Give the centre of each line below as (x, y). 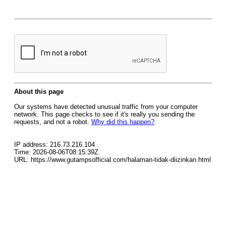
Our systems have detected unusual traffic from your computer (106, 107)
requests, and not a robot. (53, 122)
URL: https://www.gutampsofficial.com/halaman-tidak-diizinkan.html (112, 160)
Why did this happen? (123, 122)
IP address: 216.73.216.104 (54, 145)
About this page (39, 92)
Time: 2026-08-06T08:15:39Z (56, 152)
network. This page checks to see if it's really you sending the (104, 114)
